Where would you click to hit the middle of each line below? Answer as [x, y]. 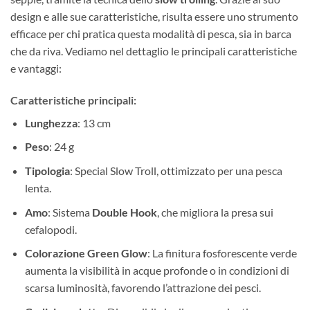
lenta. [38, 188]
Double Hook [124, 212]
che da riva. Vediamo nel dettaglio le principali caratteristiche [154, 51]
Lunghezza [51, 122]
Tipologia [47, 170]
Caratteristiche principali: [73, 100]
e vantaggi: [36, 68]
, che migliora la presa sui [215, 212]
